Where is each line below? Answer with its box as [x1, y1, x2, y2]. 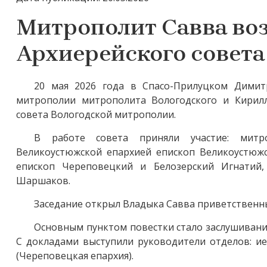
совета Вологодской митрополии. [16, 108, 176, 121]
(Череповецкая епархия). [16, 249, 133, 262]
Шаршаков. [16, 174, 70, 187]
